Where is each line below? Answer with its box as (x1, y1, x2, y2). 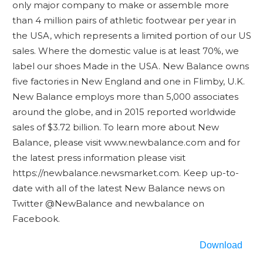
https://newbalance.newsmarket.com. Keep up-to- (12, 167, 239, 178)
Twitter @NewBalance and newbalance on (12, 198, 204, 209)
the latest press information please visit (12, 152, 186, 163)
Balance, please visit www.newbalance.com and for (12, 137, 240, 148)
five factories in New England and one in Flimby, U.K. (12, 76, 245, 87)
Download (199, 240, 242, 250)
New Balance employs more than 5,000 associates (12, 91, 238, 102)
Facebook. (12, 213, 60, 224)
